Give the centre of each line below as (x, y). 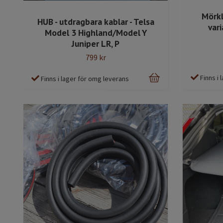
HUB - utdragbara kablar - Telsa (96, 21)
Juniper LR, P (96, 43)
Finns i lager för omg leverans (85, 79)
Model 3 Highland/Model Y (96, 32)
